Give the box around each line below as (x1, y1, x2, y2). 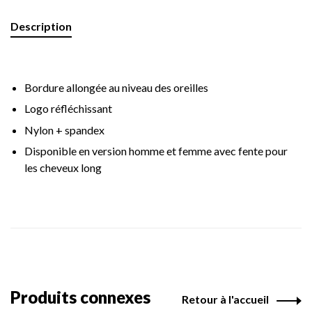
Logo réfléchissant (24, 102, 112, 116)
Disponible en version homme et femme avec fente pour (24, 144, 288, 158)
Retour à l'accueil (182, 292, 269, 306)
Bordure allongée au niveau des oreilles (24, 81, 208, 94)
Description (10, 19, 72, 33)
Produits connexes (10, 287, 150, 308)
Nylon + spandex (24, 123, 104, 136)
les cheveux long (24, 161, 102, 175)
